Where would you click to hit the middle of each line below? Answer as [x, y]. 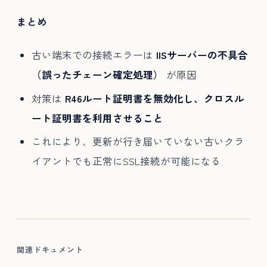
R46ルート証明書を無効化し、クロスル [154, 98]
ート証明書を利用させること [97, 118]
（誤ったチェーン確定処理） [97, 75]
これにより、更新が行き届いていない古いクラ [138, 142]
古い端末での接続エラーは [94, 55]
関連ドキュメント [50, 250]
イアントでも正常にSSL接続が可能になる [126, 161]
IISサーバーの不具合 [202, 55]
